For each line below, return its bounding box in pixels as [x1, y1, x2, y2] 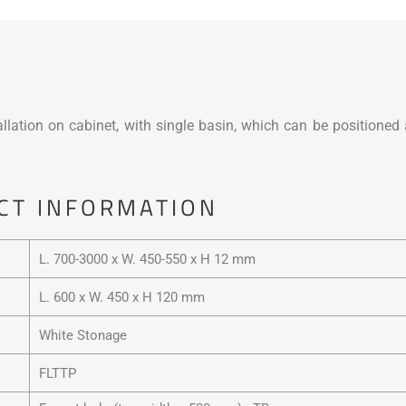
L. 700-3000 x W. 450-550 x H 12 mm [38, 250, 256, 267]
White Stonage [38, 326, 127, 343]
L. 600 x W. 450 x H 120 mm [38, 288, 205, 305]
